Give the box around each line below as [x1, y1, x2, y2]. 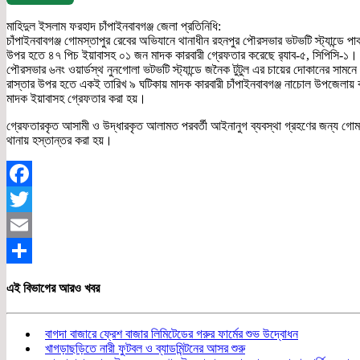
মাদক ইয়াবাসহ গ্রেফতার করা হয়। [6, 92, 146, 106]
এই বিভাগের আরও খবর [6, 280, 100, 295]
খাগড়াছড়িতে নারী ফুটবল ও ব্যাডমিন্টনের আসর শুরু [45, 341, 245, 355]
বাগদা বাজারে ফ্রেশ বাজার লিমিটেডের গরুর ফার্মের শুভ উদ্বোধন [45, 326, 298, 341]
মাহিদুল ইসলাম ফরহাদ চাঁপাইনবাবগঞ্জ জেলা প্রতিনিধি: [6, 19, 221, 34]
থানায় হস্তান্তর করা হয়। [6, 133, 112, 148]
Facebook [6, 192, 56, 207]
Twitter [6, 218, 43, 232]
